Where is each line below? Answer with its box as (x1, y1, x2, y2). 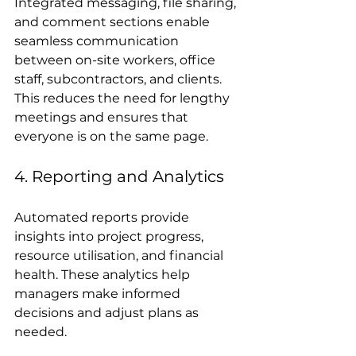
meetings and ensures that (14, 109, 192, 125)
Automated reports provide (14, 209, 192, 225)
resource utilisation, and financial (14, 247, 226, 263)
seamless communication (14, 33, 182, 48)
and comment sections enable (14, 14, 213, 29)
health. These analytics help (14, 266, 193, 282)
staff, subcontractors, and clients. (14, 71, 225, 87)
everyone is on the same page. (14, 128, 208, 144)
